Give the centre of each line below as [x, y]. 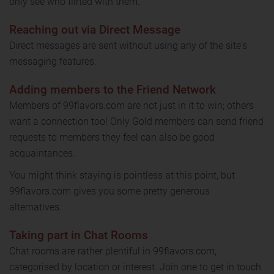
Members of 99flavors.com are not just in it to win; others [131, 105]
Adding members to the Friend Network [113, 89]
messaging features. [54, 61]
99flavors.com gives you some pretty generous [109, 191]
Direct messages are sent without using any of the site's [128, 45]
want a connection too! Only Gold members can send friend [136, 121]
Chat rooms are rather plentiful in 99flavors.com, [113, 251]
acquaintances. [42, 153]
